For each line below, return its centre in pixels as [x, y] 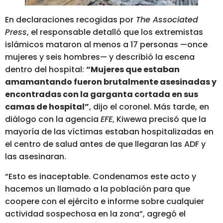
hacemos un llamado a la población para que [98, 189]
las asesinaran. [37, 157]
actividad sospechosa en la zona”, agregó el [95, 214]
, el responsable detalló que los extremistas [115, 32]
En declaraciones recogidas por [69, 20]
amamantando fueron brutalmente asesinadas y [111, 82]
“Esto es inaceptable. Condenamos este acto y [101, 176]
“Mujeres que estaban [133, 70]
